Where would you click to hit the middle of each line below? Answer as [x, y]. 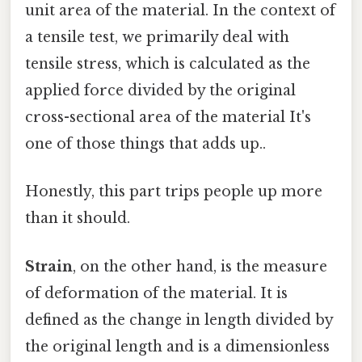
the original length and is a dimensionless [177, 346]
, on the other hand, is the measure [200, 266]
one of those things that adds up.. [145, 144]
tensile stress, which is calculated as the [168, 64]
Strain [49, 266]
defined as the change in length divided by [179, 320]
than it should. [78, 219]
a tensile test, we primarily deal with [157, 38]
